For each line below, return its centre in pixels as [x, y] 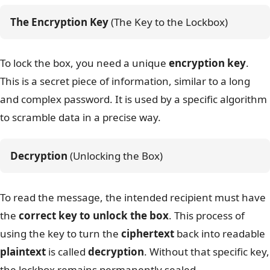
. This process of [207, 215]
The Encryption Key [59, 22]
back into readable [220, 233]
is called [67, 251]
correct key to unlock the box [94, 215]
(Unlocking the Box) [115, 156]
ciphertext [148, 233]
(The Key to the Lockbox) [168, 22]
